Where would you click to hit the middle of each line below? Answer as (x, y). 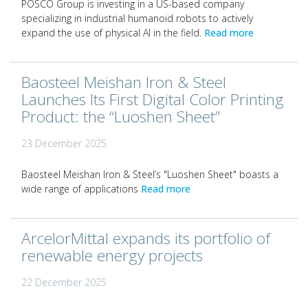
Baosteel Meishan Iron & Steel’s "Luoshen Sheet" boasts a (150, 174)
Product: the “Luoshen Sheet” (121, 117)
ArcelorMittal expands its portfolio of (146, 238)
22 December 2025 (64, 282)
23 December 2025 (64, 143)
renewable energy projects (112, 255)
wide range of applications (81, 189)
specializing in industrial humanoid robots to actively (137, 18)
